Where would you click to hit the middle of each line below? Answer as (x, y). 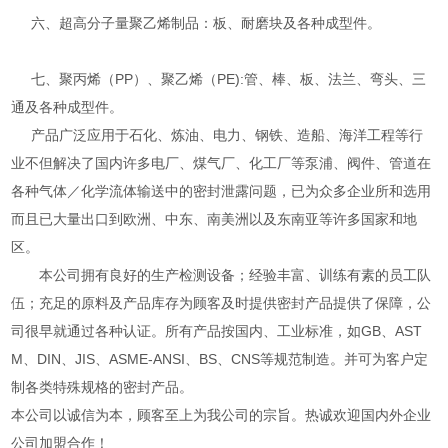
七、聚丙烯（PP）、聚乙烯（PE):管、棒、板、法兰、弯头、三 (219, 78)
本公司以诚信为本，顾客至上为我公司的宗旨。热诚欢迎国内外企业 (221, 414)
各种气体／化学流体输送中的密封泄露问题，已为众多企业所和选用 (221, 190)
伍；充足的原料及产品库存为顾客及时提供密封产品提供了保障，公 (221, 302)
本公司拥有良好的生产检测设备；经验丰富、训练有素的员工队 (221, 274)
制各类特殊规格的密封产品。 (102, 386)
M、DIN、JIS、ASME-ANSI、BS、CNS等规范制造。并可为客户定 (220, 358)
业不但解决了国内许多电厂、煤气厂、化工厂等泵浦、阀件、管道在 (221, 162)
